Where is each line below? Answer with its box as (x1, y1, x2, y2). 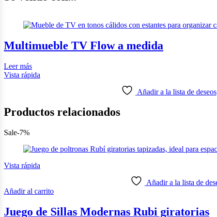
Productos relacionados (4, 106, 120, 119)
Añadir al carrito (4, 187, 54, 196)
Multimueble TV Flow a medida (4, 39, 163, 52)
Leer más (4, 62, 32, 70)
